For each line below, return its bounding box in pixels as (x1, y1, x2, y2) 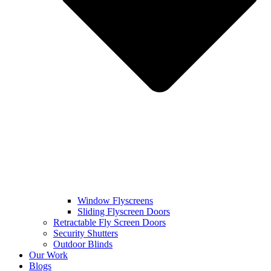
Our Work (29, 249, 68, 260)
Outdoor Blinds (53, 238, 113, 249)
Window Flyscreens (77, 195, 153, 206)
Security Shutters (53, 227, 118, 238)
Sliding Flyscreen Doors (77, 206, 170, 217)
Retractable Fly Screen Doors (53, 217, 166, 227)
